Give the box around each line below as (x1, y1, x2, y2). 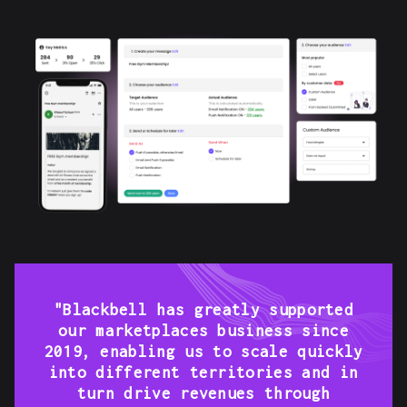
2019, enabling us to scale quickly (44, 342, 363, 362)
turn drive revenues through (76, 384, 331, 403)
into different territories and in (48, 363, 359, 382)
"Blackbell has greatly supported (53, 301, 354, 320)
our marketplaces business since (58, 322, 349, 341)
